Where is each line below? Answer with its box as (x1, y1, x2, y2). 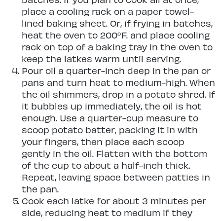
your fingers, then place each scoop (22, 136, 184, 147)
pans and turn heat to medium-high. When (22, 77, 215, 88)
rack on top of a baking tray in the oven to (22, 41, 213, 52)
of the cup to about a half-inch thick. (22, 160, 190, 171)
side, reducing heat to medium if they (22, 207, 192, 218)
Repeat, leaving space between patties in (22, 172, 210, 183)
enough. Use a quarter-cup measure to (22, 112, 198, 123)
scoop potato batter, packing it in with (22, 124, 198, 135)
